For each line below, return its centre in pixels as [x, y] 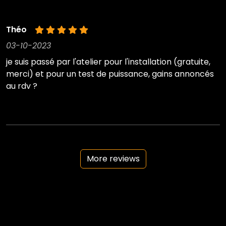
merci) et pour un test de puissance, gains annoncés [110, 74]
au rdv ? [22, 86]
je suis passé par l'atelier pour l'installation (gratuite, [108, 62]
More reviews [113, 159]
